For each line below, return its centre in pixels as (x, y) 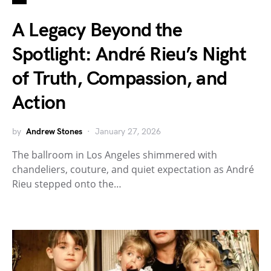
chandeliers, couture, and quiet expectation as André (133, 170)
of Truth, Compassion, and (120, 79)
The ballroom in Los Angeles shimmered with (115, 155)
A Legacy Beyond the (97, 31)
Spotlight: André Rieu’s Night (129, 55)
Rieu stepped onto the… (67, 184)
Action (39, 103)
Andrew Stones (54, 132)
